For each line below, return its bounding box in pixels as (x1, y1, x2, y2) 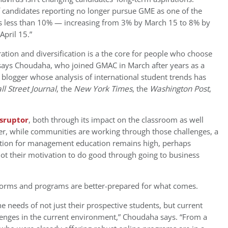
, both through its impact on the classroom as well (28, 115, 204, 125)
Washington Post (150, 83, 209, 94)
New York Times (74, 83, 132, 94)
